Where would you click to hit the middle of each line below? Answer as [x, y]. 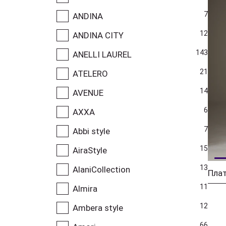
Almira [85, 188]
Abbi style [91, 131]
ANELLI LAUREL [102, 54]
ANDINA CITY [98, 35]
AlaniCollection [101, 169]
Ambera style [98, 208]
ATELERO [90, 73]
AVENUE [88, 93]
